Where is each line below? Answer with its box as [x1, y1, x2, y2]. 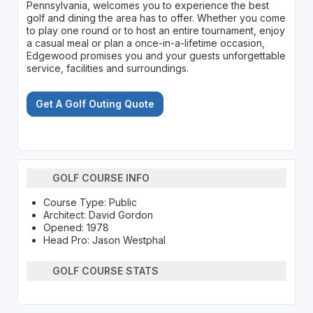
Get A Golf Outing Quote [35, 97, 154, 110]
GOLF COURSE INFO [52, 172, 150, 184]
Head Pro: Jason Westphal [43, 233, 166, 246]
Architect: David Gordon [43, 208, 153, 221]
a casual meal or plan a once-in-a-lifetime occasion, [26, 36, 265, 49]
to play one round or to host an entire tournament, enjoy [26, 24, 285, 36]
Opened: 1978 [43, 221, 109, 233]
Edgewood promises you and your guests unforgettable [26, 49, 286, 61]
